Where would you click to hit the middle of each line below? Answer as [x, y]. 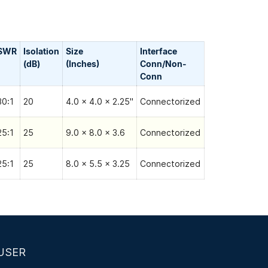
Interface [159, 51]
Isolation [41, 51]
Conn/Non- [163, 64]
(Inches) [83, 64]
